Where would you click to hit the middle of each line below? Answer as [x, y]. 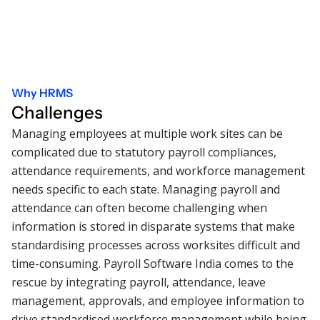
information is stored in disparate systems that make [153, 226]
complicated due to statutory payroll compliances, [144, 152]
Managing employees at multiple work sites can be [147, 133]
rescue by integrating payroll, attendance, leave [139, 282]
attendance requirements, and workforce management [158, 170]
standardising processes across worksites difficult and [156, 245]
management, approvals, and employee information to [158, 300]
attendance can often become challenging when [139, 207]
